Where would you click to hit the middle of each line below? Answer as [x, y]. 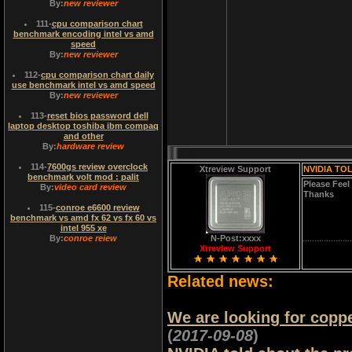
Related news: [220, 281]
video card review [90, 187]
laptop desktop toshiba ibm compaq [83, 126]
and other [83, 136]
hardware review [90, 146]
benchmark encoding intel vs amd [83, 34]
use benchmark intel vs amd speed [83, 85]
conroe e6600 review [97, 207]
